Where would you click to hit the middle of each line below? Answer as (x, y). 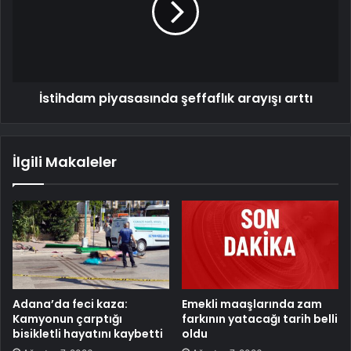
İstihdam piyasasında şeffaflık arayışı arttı (175, 99)
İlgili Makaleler (65, 162)
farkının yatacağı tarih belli (260, 319)
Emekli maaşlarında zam (252, 304)
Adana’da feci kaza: (70, 304)
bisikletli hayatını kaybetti (88, 334)
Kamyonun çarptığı (67, 319)
